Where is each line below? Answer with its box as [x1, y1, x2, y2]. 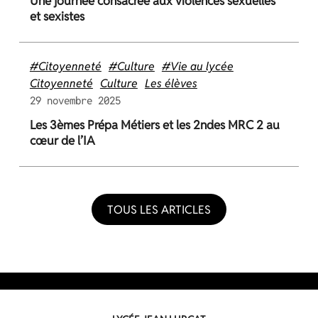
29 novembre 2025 [29, 94, 121, 108]
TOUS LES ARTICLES [106, 202, 211, 217]
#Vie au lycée [161, 59, 234, 75]
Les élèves [144, 76, 197, 92]
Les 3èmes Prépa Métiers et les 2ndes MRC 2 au [29, 116, 280, 133]
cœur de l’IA [29, 132, 95, 148]
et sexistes [29, 8, 84, 24]
